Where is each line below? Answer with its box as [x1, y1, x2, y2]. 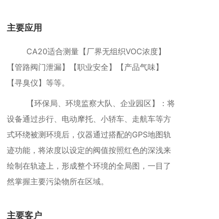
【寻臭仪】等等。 [7, 78, 69, 88]
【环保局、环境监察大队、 [7, 98, 120, 108]
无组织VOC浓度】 [102, 46, 166, 56]
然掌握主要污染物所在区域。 [7, 176, 109, 186]
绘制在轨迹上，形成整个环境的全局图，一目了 [7, 161, 171, 171]
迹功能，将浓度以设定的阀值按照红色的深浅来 [7, 145, 171, 155]
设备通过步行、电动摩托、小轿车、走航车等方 [7, 114, 171, 124]
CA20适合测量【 [7, 46, 87, 56]
